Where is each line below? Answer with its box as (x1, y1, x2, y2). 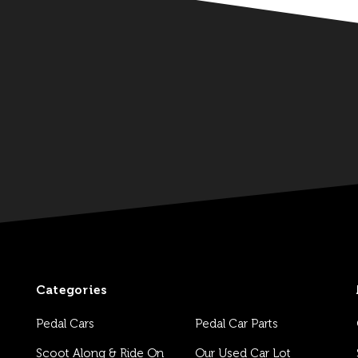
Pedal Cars (35, 316, 94, 331)
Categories (35, 282, 107, 297)
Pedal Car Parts (194, 316, 278, 331)
